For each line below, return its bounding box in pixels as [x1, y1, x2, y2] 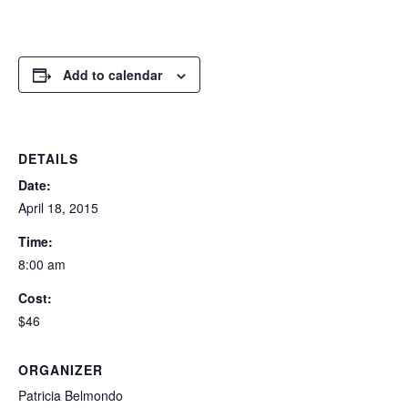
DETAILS [18, 149, 78, 168]
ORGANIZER [18, 361, 103, 379]
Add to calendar [63, 66, 162, 84]
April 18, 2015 [18, 199, 98, 217]
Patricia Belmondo [18, 386, 123, 404]
